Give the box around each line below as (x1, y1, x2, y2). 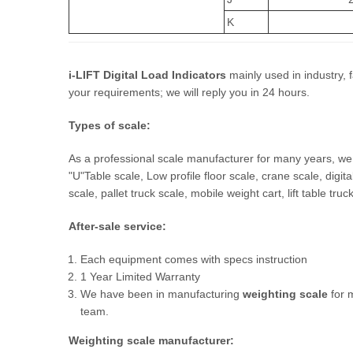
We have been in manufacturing (80, 287, 243, 300)
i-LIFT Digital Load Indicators (69, 68, 226, 81)
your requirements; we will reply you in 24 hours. (69, 85, 310, 98)
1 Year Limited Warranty (80, 269, 200, 283)
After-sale (69, 219, 121, 232)
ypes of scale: (75, 118, 150, 132)
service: (121, 219, 166, 232)
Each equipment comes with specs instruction (80, 252, 307, 266)
